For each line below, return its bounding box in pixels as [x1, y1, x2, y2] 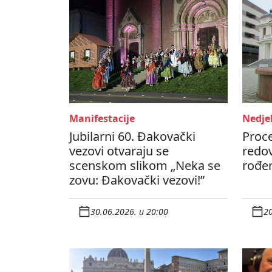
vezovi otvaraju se [69, 143, 169, 160]
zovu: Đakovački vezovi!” [69, 172, 205, 189]
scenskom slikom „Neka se [69, 157, 220, 174]
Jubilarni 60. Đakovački [69, 128, 195, 145]
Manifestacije [69, 112, 135, 126]
